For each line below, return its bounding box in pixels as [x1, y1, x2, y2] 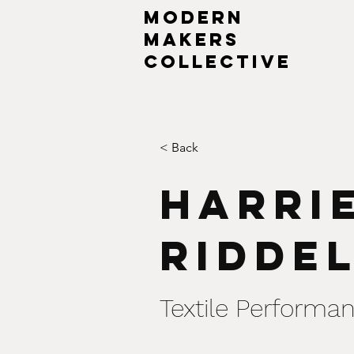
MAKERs [144, 28, 239, 51]
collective [144, 51, 292, 73]
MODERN [144, 6, 244, 28]
